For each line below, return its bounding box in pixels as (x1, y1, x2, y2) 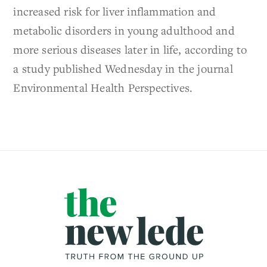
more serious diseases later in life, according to (13, 42, 247, 57)
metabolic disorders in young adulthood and (13, 23, 235, 38)
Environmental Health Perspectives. (13, 80, 193, 95)
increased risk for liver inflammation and (13, 4, 216, 19)
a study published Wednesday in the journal (13, 61, 233, 76)
